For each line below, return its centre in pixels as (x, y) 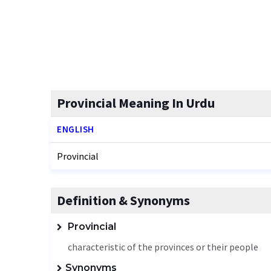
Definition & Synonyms (123, 200)
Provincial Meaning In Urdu (136, 103)
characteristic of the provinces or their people (163, 247)
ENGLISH (76, 129)
